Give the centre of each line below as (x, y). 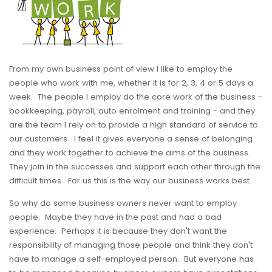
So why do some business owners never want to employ (123, 203)
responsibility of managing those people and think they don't (131, 245)
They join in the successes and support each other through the (135, 167)
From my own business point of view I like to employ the (121, 69)
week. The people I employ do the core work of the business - (136, 97)
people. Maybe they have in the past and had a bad (115, 217)
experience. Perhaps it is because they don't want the (118, 231)
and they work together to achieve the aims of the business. (131, 153)
